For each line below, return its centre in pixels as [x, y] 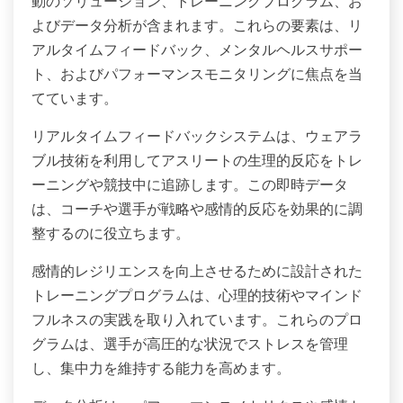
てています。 [75, 99]
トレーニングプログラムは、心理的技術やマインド [197, 296]
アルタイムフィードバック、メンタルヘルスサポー [197, 50]
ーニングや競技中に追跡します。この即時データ [190, 185]
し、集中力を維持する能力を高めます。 [161, 368]
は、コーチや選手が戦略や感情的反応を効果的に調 [197, 209]
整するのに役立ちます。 [111, 233]
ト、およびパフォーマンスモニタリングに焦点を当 [197, 74]
